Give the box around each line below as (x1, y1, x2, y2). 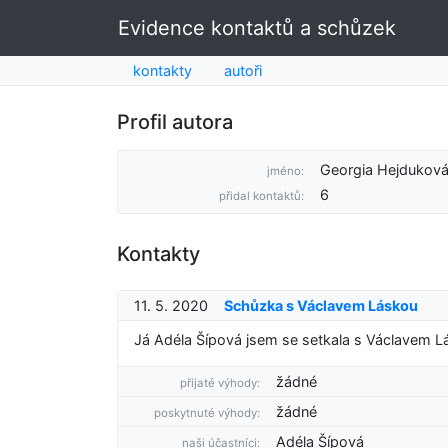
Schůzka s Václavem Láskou (224, 297, 418, 314)
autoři (224, 62, 262, 79)
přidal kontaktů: (218, 189, 304, 203)
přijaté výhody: (180, 376, 261, 390)
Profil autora (117, 110, 233, 134)
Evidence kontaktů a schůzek (118, 16, 396, 40)
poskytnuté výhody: (154, 406, 261, 420)
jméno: (266, 164, 304, 178)
